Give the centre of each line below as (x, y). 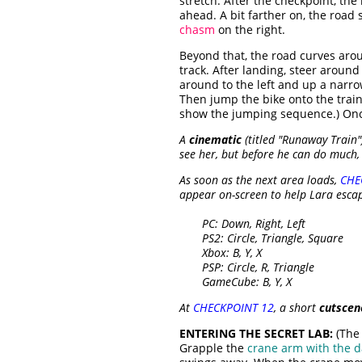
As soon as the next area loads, (260, 180)
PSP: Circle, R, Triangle (247, 267)
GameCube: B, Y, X (236, 282)
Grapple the (213, 348)
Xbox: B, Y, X (221, 253)
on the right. (250, 30)
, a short (297, 308)
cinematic (215, 140)
